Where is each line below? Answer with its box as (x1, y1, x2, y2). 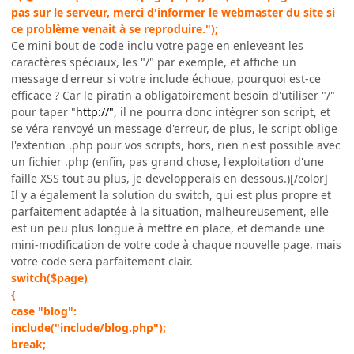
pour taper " (11, 104, 76, 119)
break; (11, 336, 46, 352)
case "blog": (11, 303, 77, 318)
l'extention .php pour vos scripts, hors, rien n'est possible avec (11, 137, 341, 153)
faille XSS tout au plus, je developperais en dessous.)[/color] (11, 170, 328, 186)
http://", (76, 104, 117, 119)
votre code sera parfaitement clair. (11, 253, 193, 269)
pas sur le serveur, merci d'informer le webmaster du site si (11, 4, 335, 20)
